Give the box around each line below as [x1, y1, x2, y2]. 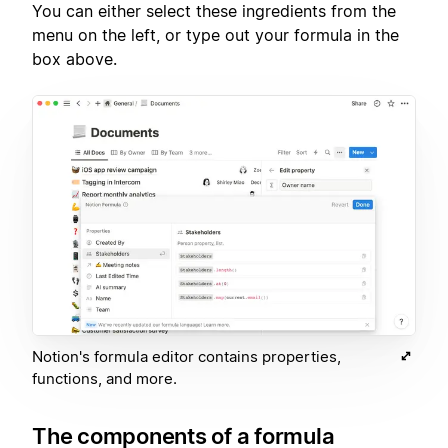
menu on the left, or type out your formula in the [32, 25, 399, 46]
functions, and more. [32, 369, 177, 389]
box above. [32, 49, 117, 70]
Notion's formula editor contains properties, [32, 347, 341, 367]
